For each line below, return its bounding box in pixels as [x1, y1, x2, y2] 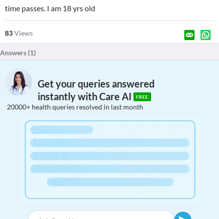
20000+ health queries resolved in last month [7, 103, 143, 111]
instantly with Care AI [38, 90, 133, 103]
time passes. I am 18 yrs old [5, 3, 95, 13]
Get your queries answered [38, 78, 154, 90]
